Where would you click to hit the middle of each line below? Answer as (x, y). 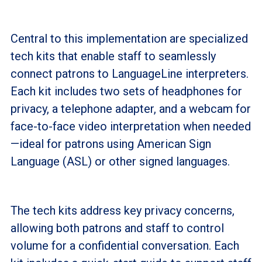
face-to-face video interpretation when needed (130, 126)
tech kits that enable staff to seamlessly (113, 56)
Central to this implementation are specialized (129, 38)
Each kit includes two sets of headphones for (126, 91)
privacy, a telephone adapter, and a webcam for (130, 108)
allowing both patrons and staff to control (117, 228)
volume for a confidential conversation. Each (125, 245)
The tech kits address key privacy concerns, (122, 210)
